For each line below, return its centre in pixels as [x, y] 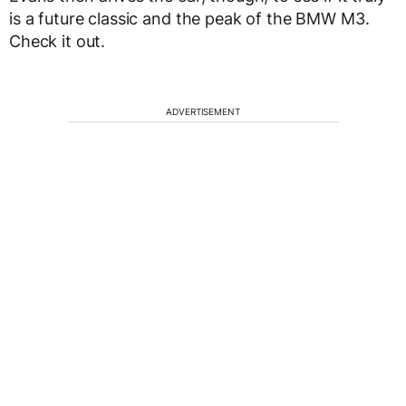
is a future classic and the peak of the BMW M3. [189, 18]
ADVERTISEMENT [203, 111]
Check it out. [58, 41]
